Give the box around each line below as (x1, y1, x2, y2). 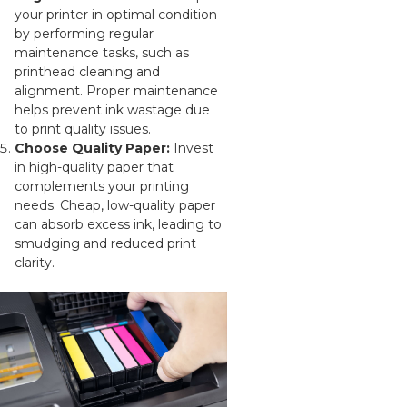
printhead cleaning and (15, 64, 161, 80)
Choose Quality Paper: (15, 140, 174, 156)
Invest (174, 140, 214, 156)
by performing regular (15, 25, 154, 42)
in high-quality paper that (15, 159, 174, 175)
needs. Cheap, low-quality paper (15, 197, 216, 213)
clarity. (15, 254, 55, 271)
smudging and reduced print (15, 235, 197, 252)
